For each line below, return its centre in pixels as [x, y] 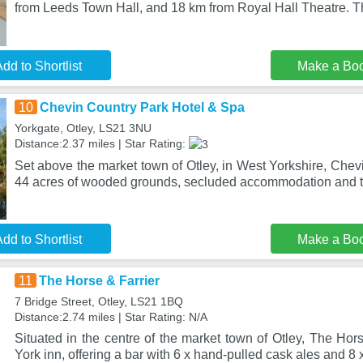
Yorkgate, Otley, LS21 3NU [83, 128]
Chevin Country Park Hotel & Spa [142, 107]
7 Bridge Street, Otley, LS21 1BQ [98, 301]
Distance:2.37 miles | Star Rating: [101, 143]
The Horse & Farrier [99, 281]
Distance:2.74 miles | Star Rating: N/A [111, 317]
